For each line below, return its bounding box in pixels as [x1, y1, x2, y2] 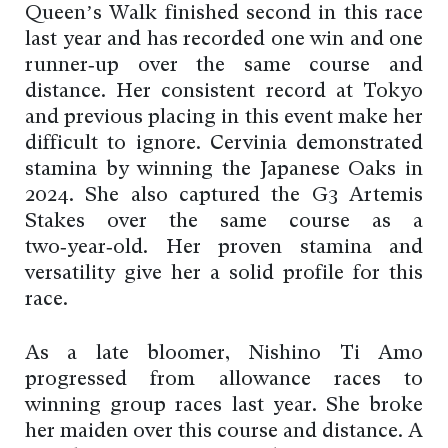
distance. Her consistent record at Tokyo [25, 82, 423, 103]
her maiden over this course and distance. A [25, 422, 423, 443]
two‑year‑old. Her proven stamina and [25, 238, 423, 259]
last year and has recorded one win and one [25, 30, 423, 51]
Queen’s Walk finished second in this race [25, 4, 423, 25]
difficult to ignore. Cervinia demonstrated [25, 134, 423, 155]
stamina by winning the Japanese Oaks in [25, 160, 423, 181]
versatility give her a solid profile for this [25, 264, 423, 285]
